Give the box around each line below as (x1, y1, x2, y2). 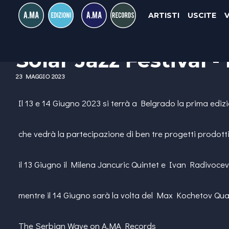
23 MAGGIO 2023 (16, 72, 65, 80)
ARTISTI (148, 11, 179, 20)
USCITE (187, 11, 216, 20)
